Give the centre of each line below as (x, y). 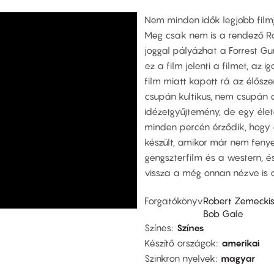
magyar (238, 258)
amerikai (241, 243)
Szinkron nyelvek (180, 258)
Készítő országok (180, 243)
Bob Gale (223, 213)
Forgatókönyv (174, 200)
